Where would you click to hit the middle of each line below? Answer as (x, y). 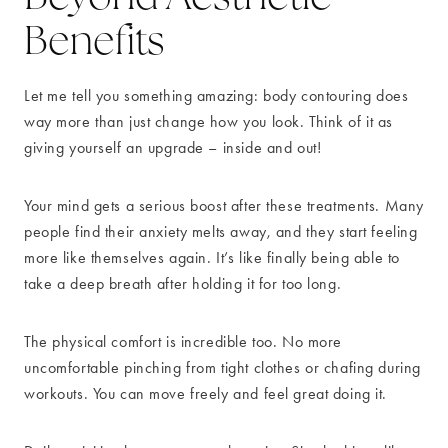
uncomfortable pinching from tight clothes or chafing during (222, 368)
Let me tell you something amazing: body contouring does (216, 96)
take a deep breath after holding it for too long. (183, 284)
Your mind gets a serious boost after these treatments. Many (224, 206)
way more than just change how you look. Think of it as (208, 122)
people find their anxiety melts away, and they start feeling (221, 232)
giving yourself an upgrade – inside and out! (173, 148)
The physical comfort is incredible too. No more (183, 342)
